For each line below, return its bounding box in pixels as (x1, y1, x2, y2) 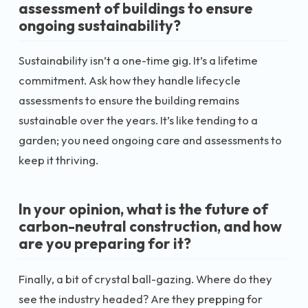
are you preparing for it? (19, 234, 191, 253)
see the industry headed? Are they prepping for (19, 291, 263, 306)
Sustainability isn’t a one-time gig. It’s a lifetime (19, 53, 258, 67)
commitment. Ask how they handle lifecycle (19, 73, 241, 87)
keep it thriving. (19, 153, 98, 167)
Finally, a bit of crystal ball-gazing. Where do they (19, 271, 272, 286)
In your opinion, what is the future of (19, 199, 268, 219)
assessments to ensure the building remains (19, 93, 239, 107)
